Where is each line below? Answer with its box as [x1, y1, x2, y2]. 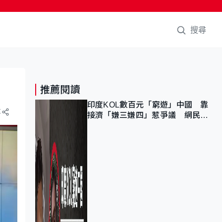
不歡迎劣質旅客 [87, 121, 144, 130]
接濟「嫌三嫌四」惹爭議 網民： [87, 111, 209, 119]
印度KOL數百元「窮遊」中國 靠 [87, 101, 209, 109]
